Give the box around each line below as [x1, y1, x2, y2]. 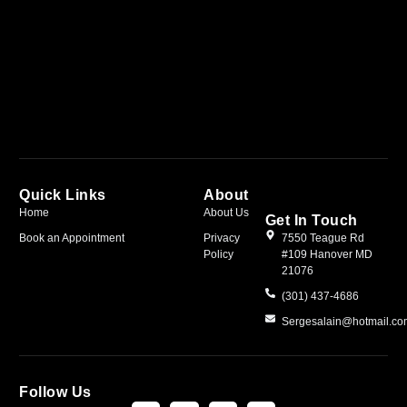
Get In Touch [264, 211, 358, 228]
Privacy [203, 231, 240, 244]
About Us [203, 205, 249, 219]
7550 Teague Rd [282, 231, 365, 244]
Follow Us [19, 382, 92, 400]
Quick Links [19, 185, 106, 203]
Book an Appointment [19, 231, 125, 244]
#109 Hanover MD [282, 247, 373, 261]
